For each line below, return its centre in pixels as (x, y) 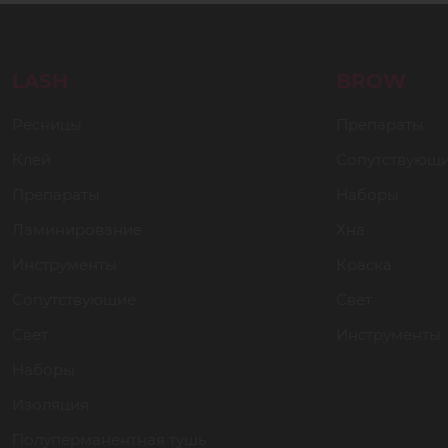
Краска (363, 264)
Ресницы (47, 124)
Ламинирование (77, 229)
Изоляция (50, 404)
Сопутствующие (74, 299)
